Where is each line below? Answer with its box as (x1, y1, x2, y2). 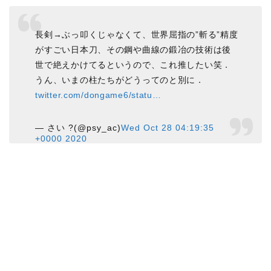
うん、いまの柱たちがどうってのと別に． (35, 74, 204, 85)
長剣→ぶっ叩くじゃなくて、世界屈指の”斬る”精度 (35, 29, 238, 39)
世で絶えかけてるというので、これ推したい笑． (35, 59, 232, 70)
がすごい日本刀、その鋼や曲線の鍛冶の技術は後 (35, 44, 232, 54)
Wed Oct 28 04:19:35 (121, 122, 215, 132)
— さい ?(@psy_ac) (35, 122, 122, 132)
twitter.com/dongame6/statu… (35, 90, 162, 100)
